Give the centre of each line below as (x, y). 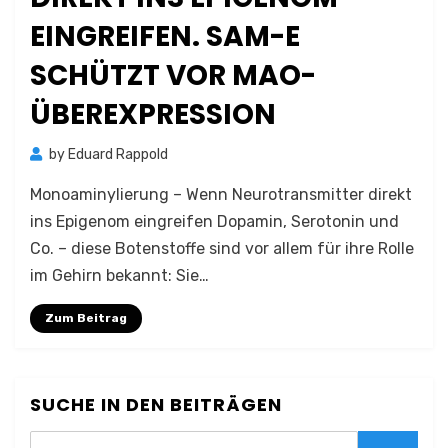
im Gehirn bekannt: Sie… (119, 275)
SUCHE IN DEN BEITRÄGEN (156, 404)
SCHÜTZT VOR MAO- (173, 75)
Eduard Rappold (118, 154)
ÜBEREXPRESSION (153, 114)
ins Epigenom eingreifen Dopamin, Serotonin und (214, 221)
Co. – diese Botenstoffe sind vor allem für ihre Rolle (222, 248)
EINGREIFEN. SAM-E (165, 36)
